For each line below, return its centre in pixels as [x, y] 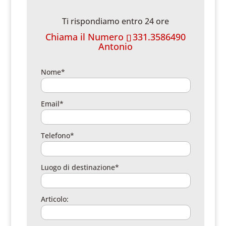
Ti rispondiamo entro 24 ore [116, 21]
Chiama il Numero [86, 37]
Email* [52, 104]
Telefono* [58, 135]
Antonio [116, 46]
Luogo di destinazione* [80, 167]
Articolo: [55, 199]
